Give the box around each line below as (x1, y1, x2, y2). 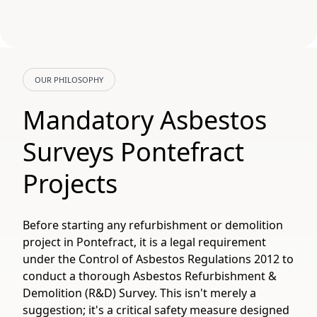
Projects (23, 166, 117, 201)
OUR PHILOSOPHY (35, 74, 103, 85)
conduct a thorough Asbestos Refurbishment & (23, 268, 277, 284)
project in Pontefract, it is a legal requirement (23, 234, 266, 250)
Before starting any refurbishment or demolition (23, 217, 283, 233)
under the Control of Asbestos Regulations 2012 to (23, 251, 294, 267)
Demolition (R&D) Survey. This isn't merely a (23, 285, 256, 301)
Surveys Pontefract (23, 134, 244, 169)
